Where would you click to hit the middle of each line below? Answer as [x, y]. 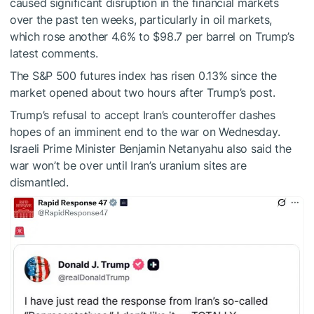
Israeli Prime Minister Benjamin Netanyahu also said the [151, 148]
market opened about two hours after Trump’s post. [143, 92]
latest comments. [54, 53]
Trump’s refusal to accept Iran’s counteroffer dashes [143, 115]
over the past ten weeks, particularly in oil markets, [141, 19]
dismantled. [39, 182]
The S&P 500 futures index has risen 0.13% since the [143, 75]
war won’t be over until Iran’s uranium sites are [128, 165]
